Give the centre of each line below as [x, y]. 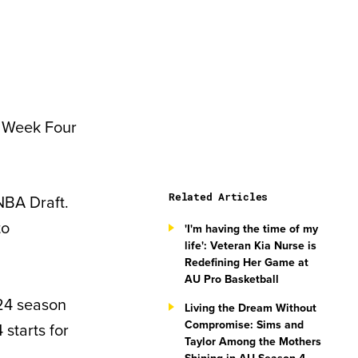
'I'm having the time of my [251, 229]
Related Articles [218, 197]
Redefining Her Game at [247, 262]
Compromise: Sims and [244, 324]
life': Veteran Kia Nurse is [251, 245]
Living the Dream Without [251, 308]
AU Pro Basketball [232, 279]
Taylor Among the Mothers [253, 341]
